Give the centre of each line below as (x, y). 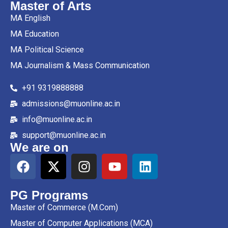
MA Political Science (47, 50)
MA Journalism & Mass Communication (80, 66)
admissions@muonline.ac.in (71, 104)
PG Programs (49, 195)
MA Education (35, 34)
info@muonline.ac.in (57, 120)
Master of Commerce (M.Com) (64, 208)
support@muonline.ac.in (64, 135)
